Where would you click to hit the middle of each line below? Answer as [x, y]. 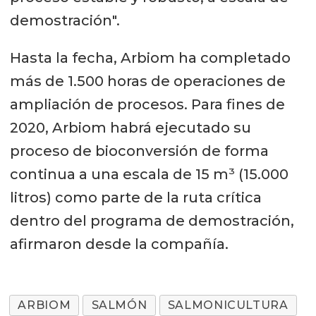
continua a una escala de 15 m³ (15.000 [149, 174]
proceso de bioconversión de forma [139, 151]
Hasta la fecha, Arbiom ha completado [150, 57]
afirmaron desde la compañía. [119, 244]
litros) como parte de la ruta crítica [135, 197]
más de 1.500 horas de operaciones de [147, 81]
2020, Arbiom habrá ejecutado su [130, 127]
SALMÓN [119, 305]
